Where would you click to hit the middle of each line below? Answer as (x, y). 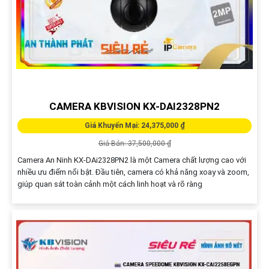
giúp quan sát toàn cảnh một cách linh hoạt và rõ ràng (110, 184)
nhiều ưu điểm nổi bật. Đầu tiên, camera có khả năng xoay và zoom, (133, 172)
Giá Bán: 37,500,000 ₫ (134, 143)
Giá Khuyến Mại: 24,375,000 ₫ (134, 125)
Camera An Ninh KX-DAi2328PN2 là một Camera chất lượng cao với (131, 160)
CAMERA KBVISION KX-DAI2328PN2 (134, 106)
